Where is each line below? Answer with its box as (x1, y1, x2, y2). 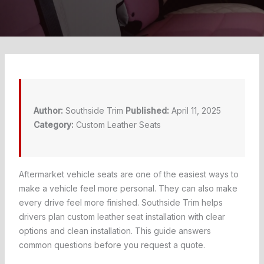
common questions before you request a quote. (18, 240, 205, 250)
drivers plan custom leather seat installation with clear (18, 212, 225, 222)
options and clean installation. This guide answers (18, 226, 211, 236)
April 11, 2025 (169, 105, 221, 116)
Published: (125, 105, 169, 116)
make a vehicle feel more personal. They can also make (18, 183, 237, 194)
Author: (33, 105, 63, 116)
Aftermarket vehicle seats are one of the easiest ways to (18, 169, 239, 180)
